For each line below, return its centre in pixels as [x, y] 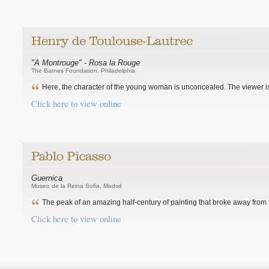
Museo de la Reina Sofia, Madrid [77, 186]
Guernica [47, 178]
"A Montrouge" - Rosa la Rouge [86, 63]
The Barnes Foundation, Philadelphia [83, 71]
